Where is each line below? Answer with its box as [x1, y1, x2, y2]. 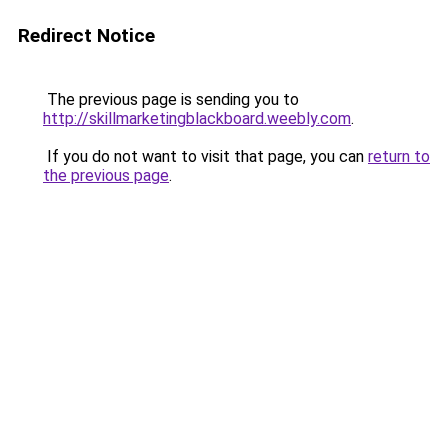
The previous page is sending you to [43, 90, 299, 109]
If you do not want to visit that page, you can [43, 147, 368, 166]
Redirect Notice [18, 24, 155, 47]
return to [368, 147, 430, 166]
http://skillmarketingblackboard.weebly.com [43, 109, 351, 128]
